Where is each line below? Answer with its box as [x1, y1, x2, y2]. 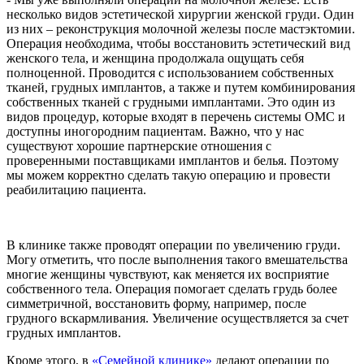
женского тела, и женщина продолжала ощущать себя [6, 50, 304, 65]
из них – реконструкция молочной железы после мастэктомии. [6, 21, 355, 36]
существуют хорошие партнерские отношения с [6, 138, 271, 153]
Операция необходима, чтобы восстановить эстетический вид [6, 36, 350, 50]
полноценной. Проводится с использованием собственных [6, 65, 334, 80]
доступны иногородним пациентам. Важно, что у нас [6, 123, 304, 138]
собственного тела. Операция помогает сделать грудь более [6, 281, 337, 296]
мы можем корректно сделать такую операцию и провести [6, 167, 331, 182]
